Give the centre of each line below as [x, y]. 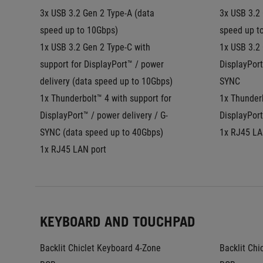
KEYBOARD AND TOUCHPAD [117, 222]
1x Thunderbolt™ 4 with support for [106, 98]
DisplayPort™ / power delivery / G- [104, 115]
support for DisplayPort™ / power [102, 64]
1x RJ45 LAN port [73, 149]
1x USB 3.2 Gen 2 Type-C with [95, 47]
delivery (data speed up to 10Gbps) [106, 81]
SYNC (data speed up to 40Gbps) [102, 132]
